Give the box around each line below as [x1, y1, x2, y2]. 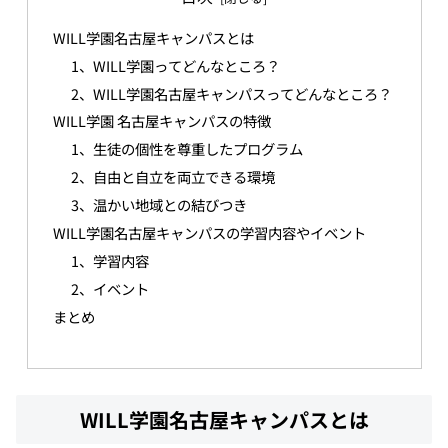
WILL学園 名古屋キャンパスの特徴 [53, 110, 272, 132]
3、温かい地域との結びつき [70, 194, 247, 216]
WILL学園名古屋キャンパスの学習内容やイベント [53, 221, 367, 243]
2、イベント [70, 277, 149, 299]
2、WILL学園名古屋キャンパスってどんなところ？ [70, 82, 392, 104]
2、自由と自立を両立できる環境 [70, 166, 275, 188]
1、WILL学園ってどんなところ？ [70, 54, 280, 76]
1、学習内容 [70, 249, 149, 271]
